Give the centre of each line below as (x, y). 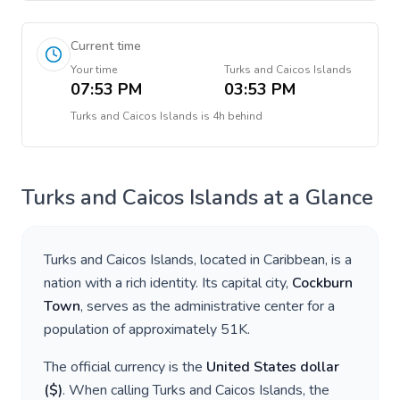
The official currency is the (125, 367)
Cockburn (322, 283)
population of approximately (132, 329)
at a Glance (316, 197)
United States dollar (273, 367)
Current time (106, 46)
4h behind (237, 116)
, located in (229, 260)
